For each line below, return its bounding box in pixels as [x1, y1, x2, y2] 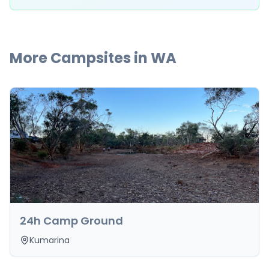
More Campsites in [10, 48, 151, 68]
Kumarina [29, 234, 70, 246]
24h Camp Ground [20, 213, 123, 228]
